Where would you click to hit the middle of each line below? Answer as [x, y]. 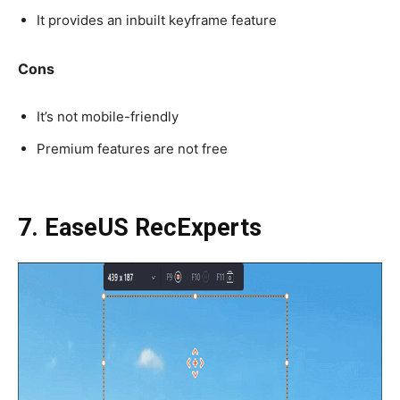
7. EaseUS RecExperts [140, 227]
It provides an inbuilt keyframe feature [157, 20]
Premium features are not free [134, 148]
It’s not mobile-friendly [108, 116]
